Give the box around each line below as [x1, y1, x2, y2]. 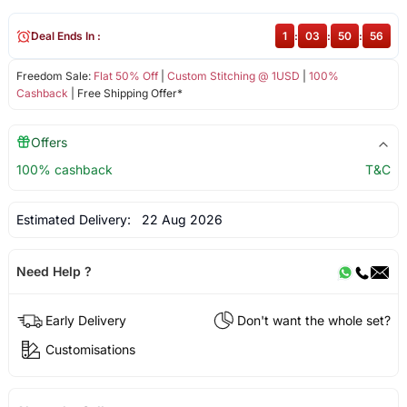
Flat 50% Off [93, 69, 158, 84]
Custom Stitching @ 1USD [166, 69, 300, 84]
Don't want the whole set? [237, 312, 392, 328]
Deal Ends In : [30, 29, 101, 44]
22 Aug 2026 [134, 212, 223, 228]
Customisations [45, 341, 135, 357]
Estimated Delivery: [15, 212, 134, 228]
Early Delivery [45, 312, 126, 328]
